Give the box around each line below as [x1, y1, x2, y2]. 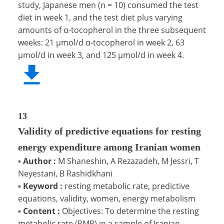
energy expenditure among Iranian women [18, 141, 200, 152]
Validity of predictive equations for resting [18, 125, 201, 136]
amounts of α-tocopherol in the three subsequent [18, 24, 206, 35]
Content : [21, 205, 62, 216]
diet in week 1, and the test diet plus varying [18, 11, 182, 23]
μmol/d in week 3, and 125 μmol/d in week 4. [18, 49, 184, 60]
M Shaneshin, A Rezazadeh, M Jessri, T [58, 155, 199, 166]
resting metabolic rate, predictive [64, 180, 189, 191]
